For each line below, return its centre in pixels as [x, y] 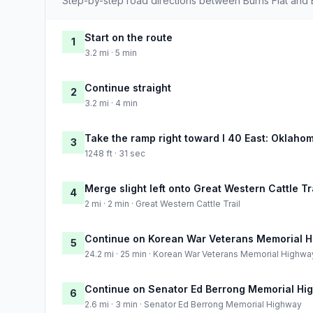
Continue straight [128, 87]
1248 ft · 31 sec [115, 153]
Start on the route [129, 37]
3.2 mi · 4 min [111, 103]
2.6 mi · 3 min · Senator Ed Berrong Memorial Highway [193, 304]
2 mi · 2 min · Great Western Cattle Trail [162, 203]
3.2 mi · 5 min [111, 52]
